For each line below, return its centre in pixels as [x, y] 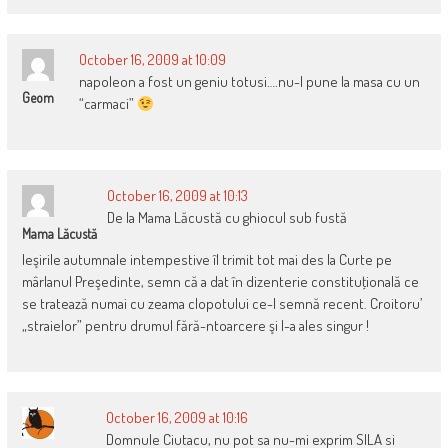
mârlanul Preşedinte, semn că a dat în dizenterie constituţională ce [220, 282]
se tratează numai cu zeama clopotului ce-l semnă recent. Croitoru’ [221, 304]
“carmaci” [107, 104]
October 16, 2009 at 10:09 [152, 60]
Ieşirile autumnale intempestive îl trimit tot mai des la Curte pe [206, 260]
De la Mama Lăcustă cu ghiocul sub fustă [226, 218]
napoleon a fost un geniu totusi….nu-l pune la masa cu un [249, 82]
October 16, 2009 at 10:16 [176, 418]
